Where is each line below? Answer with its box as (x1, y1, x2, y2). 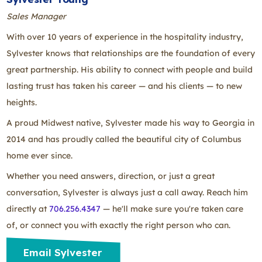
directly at (6, 204, 49, 215)
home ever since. (6, 150, 73, 161)
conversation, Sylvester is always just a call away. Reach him (6, 187, 248, 198)
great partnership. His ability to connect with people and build (6, 64, 253, 75)
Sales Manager (6, 11, 66, 22)
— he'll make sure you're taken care (101, 204, 243, 215)
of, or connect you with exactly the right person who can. (6, 220, 230, 231)
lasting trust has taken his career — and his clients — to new (6, 81, 242, 92)
